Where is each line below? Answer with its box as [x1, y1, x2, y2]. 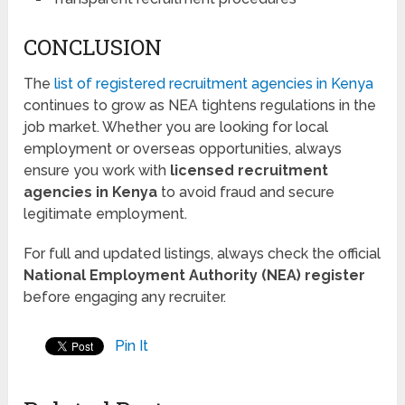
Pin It [115, 336, 149, 354]
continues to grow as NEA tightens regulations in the [24, 96, 377, 114]
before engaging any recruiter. [24, 287, 227, 306]
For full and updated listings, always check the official [24, 244, 381, 262]
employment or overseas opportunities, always [24, 139, 343, 157]
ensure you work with [24, 161, 171, 179]
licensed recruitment [170, 161, 329, 179]
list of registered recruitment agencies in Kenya [54, 74, 374, 92]
